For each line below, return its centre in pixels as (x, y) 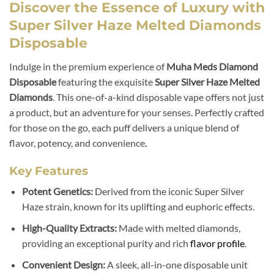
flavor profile (217, 243)
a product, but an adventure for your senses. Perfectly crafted (137, 112)
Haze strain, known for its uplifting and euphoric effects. (138, 207)
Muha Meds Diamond (212, 66)
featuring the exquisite (106, 82)
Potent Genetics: (57, 191)
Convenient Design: (63, 264)
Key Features (49, 170)
